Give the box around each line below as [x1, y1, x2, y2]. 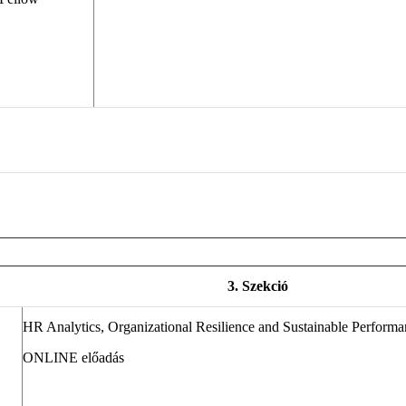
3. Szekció [227, 278, 288, 295]
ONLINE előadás [23, 350, 124, 366]
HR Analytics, [23, 319, 108, 335]
